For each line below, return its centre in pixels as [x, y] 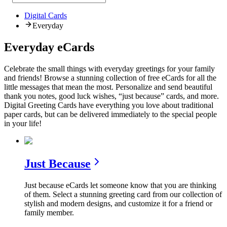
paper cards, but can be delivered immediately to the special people [110, 115]
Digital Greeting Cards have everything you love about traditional [109, 105]
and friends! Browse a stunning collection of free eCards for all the [110, 78]
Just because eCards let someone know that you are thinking [120, 185]
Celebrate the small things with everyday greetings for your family [109, 69]
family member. [49, 212]
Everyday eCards [49, 47]
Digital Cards [46, 16]
